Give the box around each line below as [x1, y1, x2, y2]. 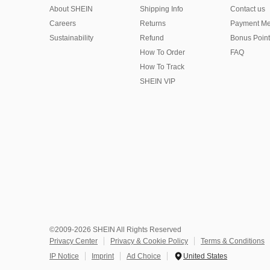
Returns [140, 19, 166, 28]
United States [183, 252, 227, 261]
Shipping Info [140, 5, 183, 14]
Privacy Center [49, 237, 98, 246]
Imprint [92, 252, 114, 261]
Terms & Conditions [201, 237, 265, 246]
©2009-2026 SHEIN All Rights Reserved [49, 225, 181, 234]
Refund [140, 34, 164, 43]
